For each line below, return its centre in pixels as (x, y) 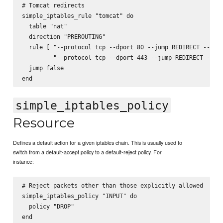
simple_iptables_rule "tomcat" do (77, 16)
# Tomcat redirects (53, 5)
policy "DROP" (48, 207)
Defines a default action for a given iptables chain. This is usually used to (98, 143)
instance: (24, 162)
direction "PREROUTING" (63, 37)
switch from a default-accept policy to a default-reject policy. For (88, 152)
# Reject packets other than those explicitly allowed (112, 186)
